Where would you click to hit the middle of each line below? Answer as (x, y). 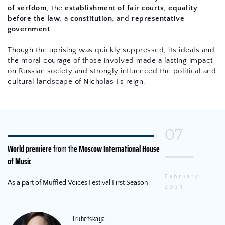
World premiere (30, 148)
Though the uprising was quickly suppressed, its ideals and (111, 50)
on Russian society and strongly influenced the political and (112, 71)
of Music (19, 161)
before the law (34, 19)
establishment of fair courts (114, 8)
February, (184, 177)
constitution (91, 19)
